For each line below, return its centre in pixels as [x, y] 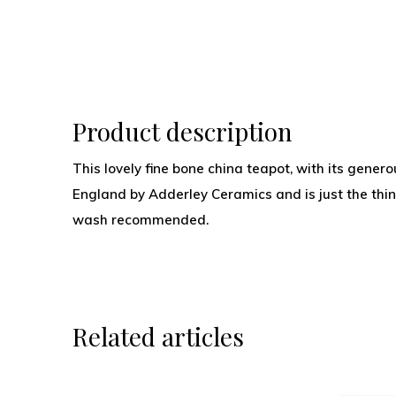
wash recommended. [141, 220]
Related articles [158, 336]
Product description [183, 131]
